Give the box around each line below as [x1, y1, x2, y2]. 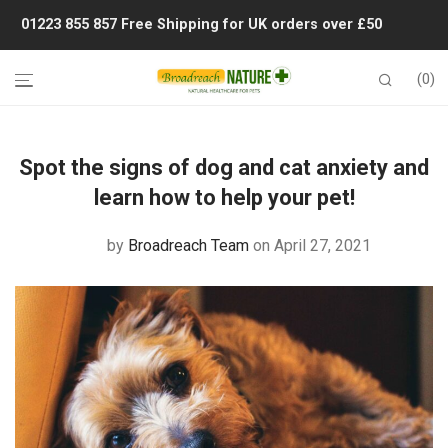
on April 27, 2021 [252, 236, 371, 255]
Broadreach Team [127, 236, 249, 255]
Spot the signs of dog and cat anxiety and [19, 155, 429, 180]
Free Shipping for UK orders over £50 [121, 16, 382, 33]
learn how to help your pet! [93, 185, 355, 210]
